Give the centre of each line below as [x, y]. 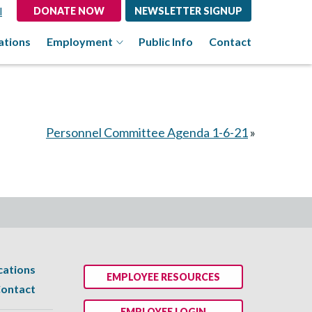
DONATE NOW [69, 11]
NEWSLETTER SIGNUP [188, 11]
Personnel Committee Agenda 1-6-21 [147, 132]
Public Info [166, 41]
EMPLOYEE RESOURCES [163, 277]
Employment [80, 41]
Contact [230, 41]
